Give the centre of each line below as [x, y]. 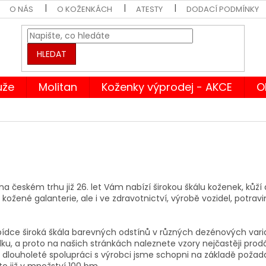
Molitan [58, 87]
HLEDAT [52, 54]
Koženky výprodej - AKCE [167, 87]
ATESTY [150, 9]
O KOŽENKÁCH [85, 9]
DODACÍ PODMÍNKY [223, 9]
